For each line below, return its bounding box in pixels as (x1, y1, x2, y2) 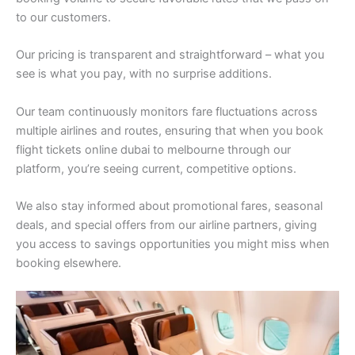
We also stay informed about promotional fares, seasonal (16, 199, 323, 214)
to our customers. (16, 10, 111, 25)
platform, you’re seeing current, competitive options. (16, 161, 296, 176)
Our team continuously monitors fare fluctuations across (16, 104, 318, 119)
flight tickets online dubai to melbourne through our (16, 142, 291, 157)
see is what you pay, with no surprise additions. (16, 67, 272, 82)
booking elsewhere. (16, 256, 121, 271)
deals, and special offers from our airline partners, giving (16, 218, 317, 233)
